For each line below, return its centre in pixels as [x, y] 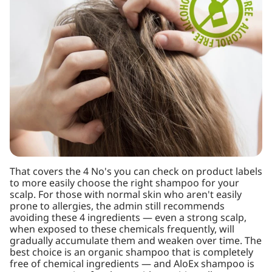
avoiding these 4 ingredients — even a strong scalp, [128, 218]
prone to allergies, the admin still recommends [117, 206]
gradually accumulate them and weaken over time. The [136, 241]
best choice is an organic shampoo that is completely [131, 253]
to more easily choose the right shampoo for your [124, 183]
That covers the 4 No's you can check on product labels [136, 172]
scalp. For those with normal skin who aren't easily [126, 195]
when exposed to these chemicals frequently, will [122, 229]
